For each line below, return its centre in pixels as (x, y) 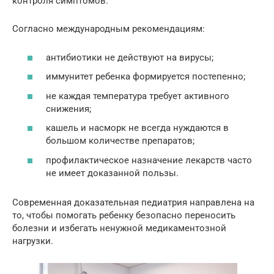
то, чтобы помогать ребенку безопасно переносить (124, 215)
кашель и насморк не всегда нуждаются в (137, 128)
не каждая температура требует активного (138, 96)
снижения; (68, 109)
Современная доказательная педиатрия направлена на (133, 202)
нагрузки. (33, 241)
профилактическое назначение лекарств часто (149, 160)
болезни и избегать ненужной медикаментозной (119, 228)
